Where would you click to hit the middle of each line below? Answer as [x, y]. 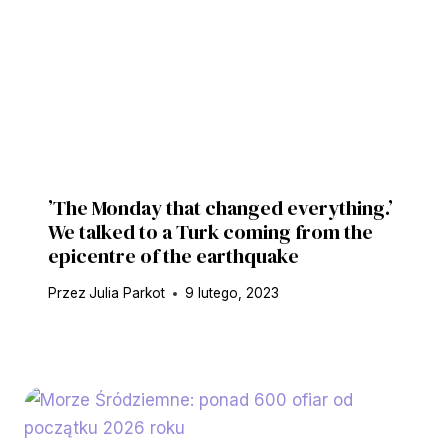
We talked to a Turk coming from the [210, 232]
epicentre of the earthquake [173, 256]
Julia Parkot [127, 293]
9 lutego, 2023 [232, 293]
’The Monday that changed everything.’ [220, 208]
